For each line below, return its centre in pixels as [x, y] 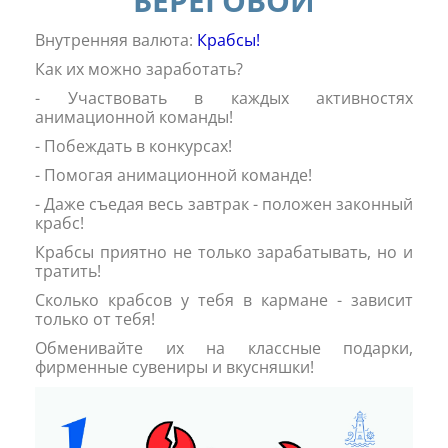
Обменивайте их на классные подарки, [224, 348]
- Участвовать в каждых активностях [224, 98]
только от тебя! [95, 319]
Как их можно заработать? [139, 69]
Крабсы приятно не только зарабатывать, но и [224, 252]
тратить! [68, 271]
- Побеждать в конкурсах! [133, 146]
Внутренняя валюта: [114, 40]
